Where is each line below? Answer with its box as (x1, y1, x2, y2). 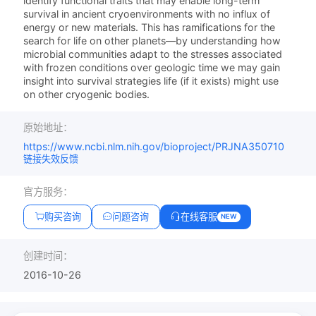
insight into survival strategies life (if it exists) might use (23, 75, 279, 87)
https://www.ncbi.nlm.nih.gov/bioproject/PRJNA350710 (23, 140, 285, 153)
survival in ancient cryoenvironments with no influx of (23, 8, 271, 20)
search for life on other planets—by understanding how (23, 35, 281, 47)
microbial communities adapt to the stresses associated (23, 48, 283, 61)
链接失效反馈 (23, 153, 79, 165)
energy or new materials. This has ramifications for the (23, 21, 276, 34)
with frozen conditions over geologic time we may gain (23, 61, 281, 74)
